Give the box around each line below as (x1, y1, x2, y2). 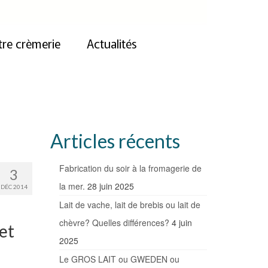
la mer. (59, 180, 85, 193)
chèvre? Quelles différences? (59, 217, 169, 229)
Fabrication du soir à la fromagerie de (59, 162, 202, 175)
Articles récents (50, 129, 180, 153)
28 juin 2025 (87, 180, 134, 193)
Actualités (86, 35, 137, 53)
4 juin (171, 217, 192, 229)
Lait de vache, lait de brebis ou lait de (59, 199, 200, 211)
